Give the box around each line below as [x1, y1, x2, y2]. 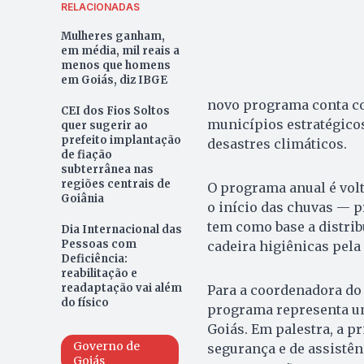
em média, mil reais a [60, 43, 180, 58]
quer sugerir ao [60, 118, 148, 132]
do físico [60, 295, 109, 310]
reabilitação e [60, 266, 137, 280]
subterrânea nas [60, 162, 154, 176]
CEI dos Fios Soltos [60, 103, 170, 118]
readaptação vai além [60, 280, 182, 295]
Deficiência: [60, 251, 128, 266]
